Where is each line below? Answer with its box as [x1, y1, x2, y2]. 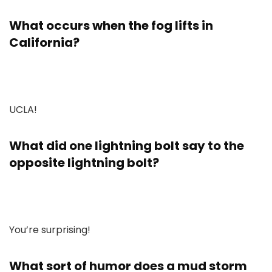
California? [9, 34, 80, 51]
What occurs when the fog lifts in [9, 17, 213, 34]
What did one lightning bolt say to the [9, 137, 244, 154]
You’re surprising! [9, 223, 90, 237]
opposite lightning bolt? [9, 154, 159, 171]
